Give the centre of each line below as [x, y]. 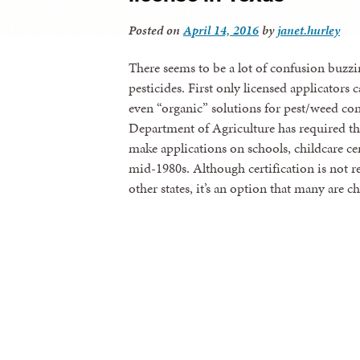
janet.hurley [309, 30]
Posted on [156, 30]
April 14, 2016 [221, 30]
